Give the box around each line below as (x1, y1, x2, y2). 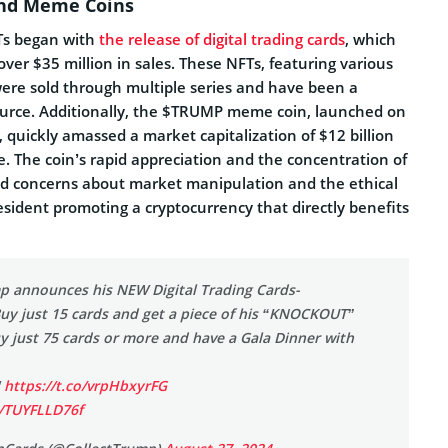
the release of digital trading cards (99, 29, 345, 50)
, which (345, 29, 396, 50)
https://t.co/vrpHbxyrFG (4, 376, 167, 396)
